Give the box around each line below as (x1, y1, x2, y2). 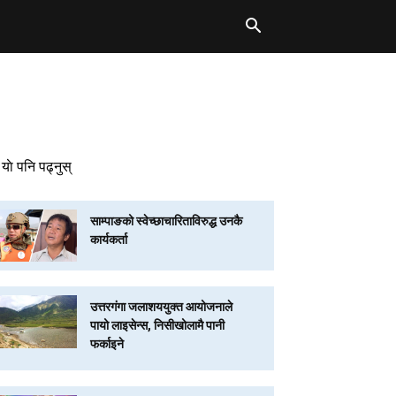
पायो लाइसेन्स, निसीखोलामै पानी (90, 318, 225, 333)
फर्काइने (90, 337, 125, 352)
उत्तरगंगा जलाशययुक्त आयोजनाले (90, 300, 233, 315)
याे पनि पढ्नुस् (2, 156, 72, 176)
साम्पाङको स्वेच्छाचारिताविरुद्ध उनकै (90, 214, 243, 229)
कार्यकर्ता (90, 232, 128, 247)
